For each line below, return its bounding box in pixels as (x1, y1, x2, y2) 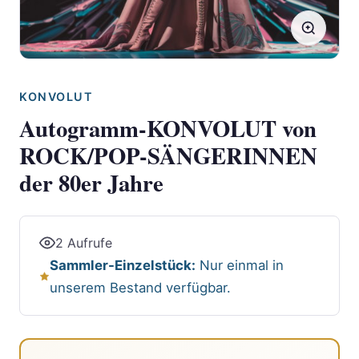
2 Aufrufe (55, 234, 112, 251)
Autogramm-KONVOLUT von (19, 111, 317, 145)
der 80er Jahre (19, 165, 163, 200)
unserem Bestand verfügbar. (49, 279, 231, 296)
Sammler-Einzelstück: (49, 256, 196, 273)
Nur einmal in (195, 256, 284, 273)
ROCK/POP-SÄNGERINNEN (19, 138, 317, 172)
